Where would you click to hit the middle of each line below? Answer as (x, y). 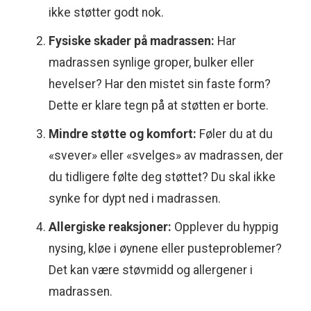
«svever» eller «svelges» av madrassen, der (166, 156)
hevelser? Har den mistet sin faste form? (160, 84)
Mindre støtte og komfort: (123, 134)
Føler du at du (235, 134)
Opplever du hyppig (225, 227)
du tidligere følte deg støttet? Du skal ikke (162, 177)
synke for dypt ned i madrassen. (135, 199)
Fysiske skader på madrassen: (132, 41)
